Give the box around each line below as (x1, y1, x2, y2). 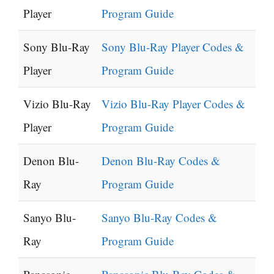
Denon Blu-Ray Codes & (102, 153, 220, 169)
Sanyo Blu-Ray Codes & (102, 210, 217, 226)
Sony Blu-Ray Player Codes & (102, 39, 244, 55)
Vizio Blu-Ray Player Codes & (102, 96, 245, 112)
